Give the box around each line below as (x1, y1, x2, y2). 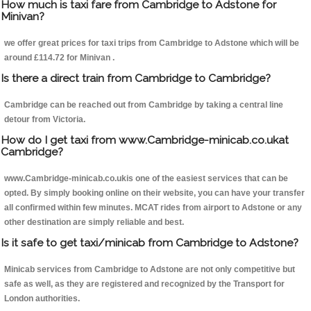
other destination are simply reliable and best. (4, 217, 184, 228)
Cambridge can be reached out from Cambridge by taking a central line (4, 100, 283, 110)
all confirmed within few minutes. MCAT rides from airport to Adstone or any (4, 203, 302, 213)
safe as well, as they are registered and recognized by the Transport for (4, 279, 285, 289)
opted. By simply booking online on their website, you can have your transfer (4, 188, 305, 199)
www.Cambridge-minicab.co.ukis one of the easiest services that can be (4, 174, 288, 184)
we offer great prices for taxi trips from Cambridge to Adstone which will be (4, 38, 299, 49)
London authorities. (4, 294, 80, 304)
